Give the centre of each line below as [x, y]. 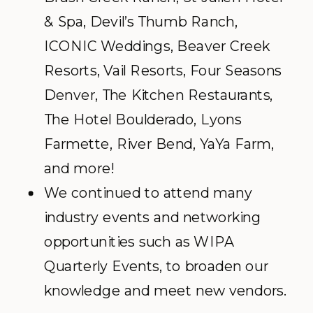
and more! [79, 168]
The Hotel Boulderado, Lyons [143, 119]
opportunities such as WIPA [139, 242]
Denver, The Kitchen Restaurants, [159, 95]
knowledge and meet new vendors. [166, 291]
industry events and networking [153, 217]
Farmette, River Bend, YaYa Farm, [159, 144]
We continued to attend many [148, 193]
